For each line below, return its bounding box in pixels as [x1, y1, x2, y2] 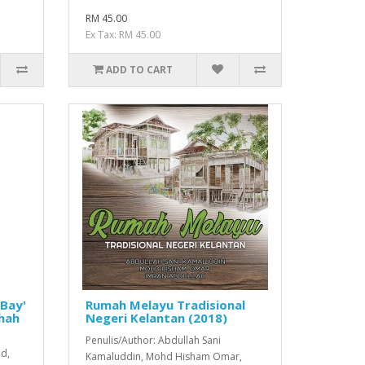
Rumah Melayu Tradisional [85, 296, 245, 313]
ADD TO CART [105, 62, 173, 77]
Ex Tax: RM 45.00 [85, 27, 161, 42]
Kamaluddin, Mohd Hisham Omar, [85, 349, 242, 363]
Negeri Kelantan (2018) [85, 309, 227, 326]
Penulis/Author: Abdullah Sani [85, 332, 221, 347]
